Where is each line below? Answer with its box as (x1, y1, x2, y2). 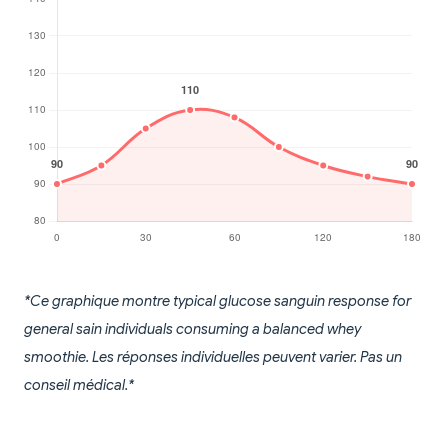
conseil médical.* (24, 376, 134, 395)
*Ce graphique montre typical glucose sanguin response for (24, 292, 411, 311)
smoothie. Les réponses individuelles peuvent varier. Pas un (24, 348, 402, 367)
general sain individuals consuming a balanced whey (24, 320, 361, 339)
